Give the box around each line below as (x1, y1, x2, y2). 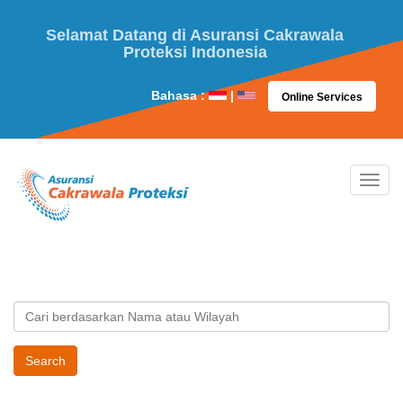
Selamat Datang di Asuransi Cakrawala (46, 26, 344, 44)
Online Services (282, 91, 363, 103)
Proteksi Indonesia (122, 43, 267, 61)
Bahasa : (151, 87, 209, 103)
